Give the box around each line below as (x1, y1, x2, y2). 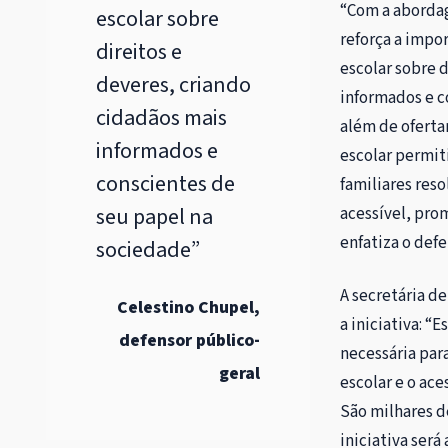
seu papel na (96, 200, 213, 233)
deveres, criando (96, 68, 251, 101)
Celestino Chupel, (116, 294, 260, 320)
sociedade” (96, 233, 200, 266)
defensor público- (118, 327, 260, 353)
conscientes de (96, 167, 235, 200)
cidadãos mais (96, 101, 227, 134)
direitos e (96, 35, 182, 68)
